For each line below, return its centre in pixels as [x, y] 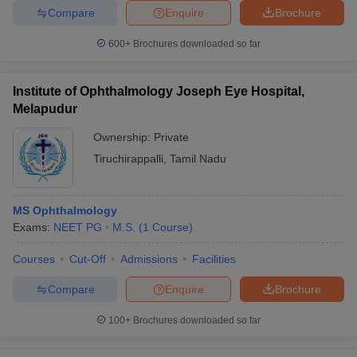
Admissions [149, 259]
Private [171, 137]
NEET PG [78, 227]
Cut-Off [88, 259]
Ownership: [124, 137]
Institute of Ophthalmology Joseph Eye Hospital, [159, 91]
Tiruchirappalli [128, 159]
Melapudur [45, 109]
